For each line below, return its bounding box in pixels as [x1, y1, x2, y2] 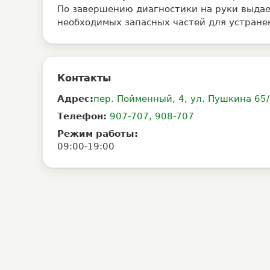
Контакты [57, 72, 111, 84]
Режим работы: [57, 129, 138, 139]
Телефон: [57, 111, 107, 121]
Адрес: [57, 94, 93, 104]
